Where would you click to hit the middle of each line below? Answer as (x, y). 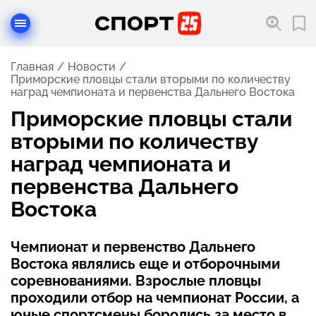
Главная (32, 67)
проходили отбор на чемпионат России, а (155, 298)
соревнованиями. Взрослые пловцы (136, 281)
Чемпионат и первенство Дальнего (133, 247)
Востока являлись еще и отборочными (145, 264)
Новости (92, 67)
